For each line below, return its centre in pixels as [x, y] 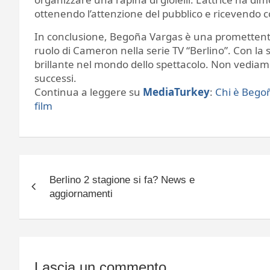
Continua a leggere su [89, 92]
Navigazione [72, 166]
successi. [55, 78]
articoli [47, 191]
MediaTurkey [176, 92]
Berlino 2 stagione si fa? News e [122, 180]
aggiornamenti [81, 193]
